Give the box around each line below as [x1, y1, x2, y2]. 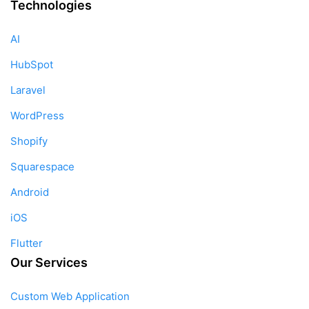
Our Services [10, 255, 88, 270]
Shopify [10, 134, 48, 148]
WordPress [10, 108, 64, 122]
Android [10, 185, 49, 199]
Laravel [10, 83, 46, 97]
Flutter [10, 236, 43, 250]
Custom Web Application [10, 289, 130, 303]
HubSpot [10, 57, 53, 71]
